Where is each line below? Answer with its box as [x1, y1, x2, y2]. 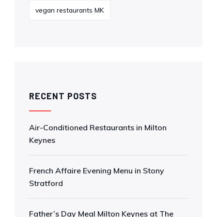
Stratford [29, 178, 63, 188]
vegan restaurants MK [35, 5, 104, 15]
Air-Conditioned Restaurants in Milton [29, 122, 167, 132]
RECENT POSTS [29, 90, 97, 101]
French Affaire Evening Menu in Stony [29, 165, 164, 175]
